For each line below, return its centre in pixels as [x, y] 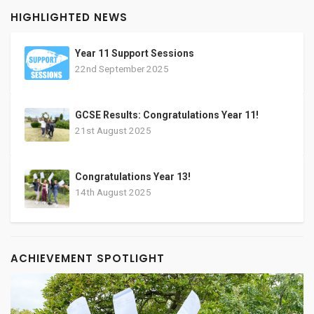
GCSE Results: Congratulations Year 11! [167, 115]
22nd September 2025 [122, 69]
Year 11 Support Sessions [135, 53]
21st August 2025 [113, 130]
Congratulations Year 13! [133, 177]
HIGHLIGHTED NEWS [69, 17]
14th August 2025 [113, 192]
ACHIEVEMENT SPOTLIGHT [88, 259]
